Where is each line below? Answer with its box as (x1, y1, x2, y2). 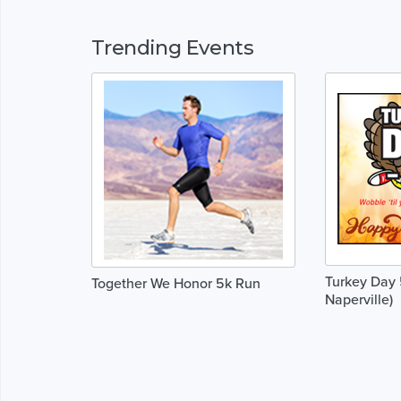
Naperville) (324, 290, 393, 309)
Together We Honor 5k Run (91, 274, 260, 293)
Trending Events (91, 34, 253, 60)
